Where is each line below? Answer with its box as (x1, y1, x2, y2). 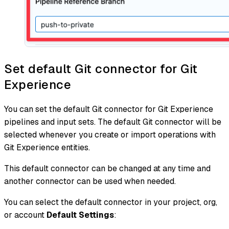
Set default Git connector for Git (4, 61, 198, 77)
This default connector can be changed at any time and (4, 163, 211, 174)
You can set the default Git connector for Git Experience (4, 104, 213, 115)
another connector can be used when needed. (4, 176, 176, 187)
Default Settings (47, 210, 114, 221)
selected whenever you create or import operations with (4, 129, 216, 141)
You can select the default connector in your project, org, (4, 197, 217, 208)
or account (4, 210, 47, 221)
